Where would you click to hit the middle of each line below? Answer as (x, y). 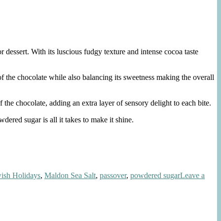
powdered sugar (155, 175)
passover (113, 175)
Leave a (192, 175)
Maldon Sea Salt (70, 175)
